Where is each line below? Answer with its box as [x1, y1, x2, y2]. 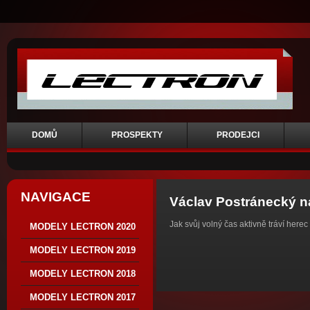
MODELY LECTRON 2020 [30, 221, 136, 232]
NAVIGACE [21, 190, 91, 204]
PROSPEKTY [111, 130, 163, 140]
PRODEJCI [217, 130, 259, 140]
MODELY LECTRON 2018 [30, 268, 136, 279]
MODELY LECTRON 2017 [30, 292, 136, 302]
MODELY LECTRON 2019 [30, 245, 136, 255]
